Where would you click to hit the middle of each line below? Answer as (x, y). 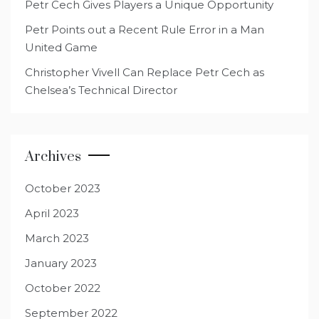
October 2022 (63, 288)
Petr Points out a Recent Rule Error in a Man (145, 30)
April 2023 (52, 214)
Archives (53, 157)
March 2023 (57, 239)
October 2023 (63, 189)
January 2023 (61, 263)
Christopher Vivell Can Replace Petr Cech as (145, 73)
